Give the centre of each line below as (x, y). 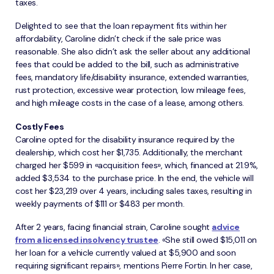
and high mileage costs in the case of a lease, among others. (130, 103)
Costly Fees (40, 126)
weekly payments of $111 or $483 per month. (100, 203)
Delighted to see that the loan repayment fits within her (121, 26)
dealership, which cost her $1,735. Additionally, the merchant (129, 152)
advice (226, 227)
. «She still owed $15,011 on (207, 240)
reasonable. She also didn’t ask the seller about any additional (133, 52)
